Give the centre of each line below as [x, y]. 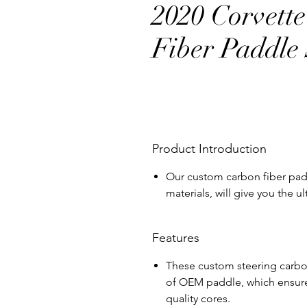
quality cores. [199, 299]
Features [176, 238]
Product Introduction [209, 149]
